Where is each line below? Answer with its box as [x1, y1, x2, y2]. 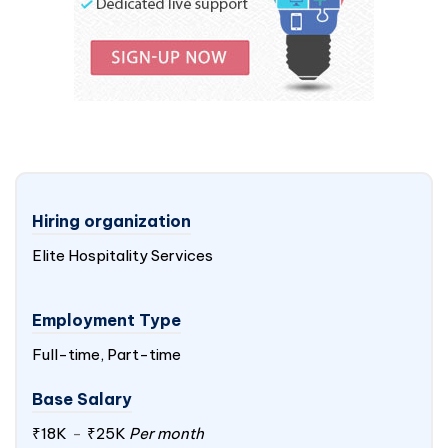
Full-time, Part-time [32, 345, 181, 364]
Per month [126, 424, 204, 443]
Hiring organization [32, 211, 191, 231]
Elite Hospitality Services [32, 246, 213, 265]
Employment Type [32, 310, 181, 330]
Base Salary [32, 389, 132, 409]
